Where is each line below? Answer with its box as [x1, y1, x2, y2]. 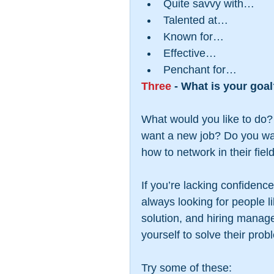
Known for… [163, 31, 230, 43]
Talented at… [163, 14, 234, 26]
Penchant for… [163, 64, 240, 76]
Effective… [163, 47, 223, 59]
